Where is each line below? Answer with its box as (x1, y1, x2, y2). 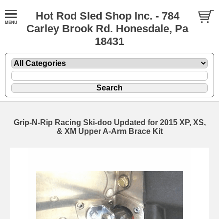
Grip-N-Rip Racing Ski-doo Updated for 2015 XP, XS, (13, 118, 206, 127)
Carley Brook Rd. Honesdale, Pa (26, 22, 188, 35)
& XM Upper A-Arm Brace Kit (56, 127, 163, 135)
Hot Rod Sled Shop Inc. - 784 (35, 10, 179, 22)
